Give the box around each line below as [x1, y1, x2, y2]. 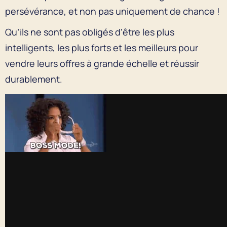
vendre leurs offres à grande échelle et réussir [5, 57, 199, 69]
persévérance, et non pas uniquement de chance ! [5, 5, 222, 17]
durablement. [5, 72, 66, 85]
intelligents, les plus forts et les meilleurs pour [5, 41, 198, 54]
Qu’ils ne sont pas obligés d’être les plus [5, 25, 174, 38]
